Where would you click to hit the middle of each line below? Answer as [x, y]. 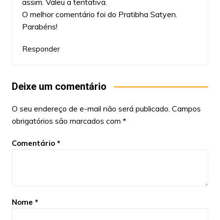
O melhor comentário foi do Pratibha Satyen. [99, 14]
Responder [41, 49]
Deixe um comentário [59, 86]
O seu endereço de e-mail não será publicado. [91, 108]
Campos [186, 108]
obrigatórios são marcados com [67, 121]
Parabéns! [40, 26]
